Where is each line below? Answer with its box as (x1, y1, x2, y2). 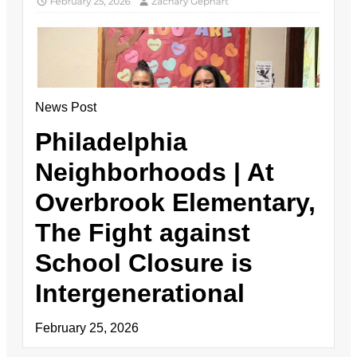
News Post (35, 100, 96, 114)
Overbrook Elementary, (35, 187, 316, 217)
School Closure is (35, 248, 253, 277)
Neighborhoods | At (35, 157, 274, 186)
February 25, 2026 (35, 320, 139, 335)
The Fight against (35, 218, 250, 247)
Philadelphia (35, 127, 187, 156)
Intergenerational (35, 278, 245, 308)
